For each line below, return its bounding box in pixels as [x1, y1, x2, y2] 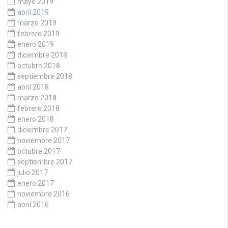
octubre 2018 [17, 61, 60, 70]
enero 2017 [17, 179, 54, 187]
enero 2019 [17, 40, 54, 48]
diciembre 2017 [17, 125, 67, 134]
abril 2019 [17, 8, 49, 16]
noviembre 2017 [17, 136, 70, 145]
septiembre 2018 [17, 72, 72, 80]
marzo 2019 [17, 18, 56, 27]
